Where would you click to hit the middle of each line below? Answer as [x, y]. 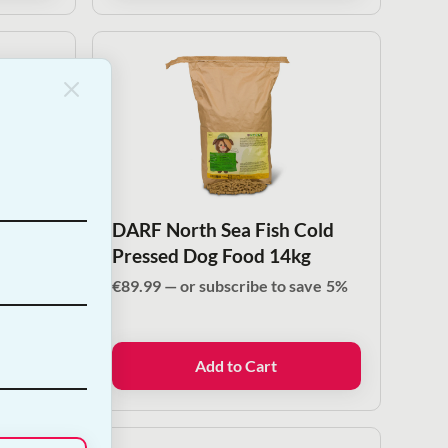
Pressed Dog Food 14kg [211, 256]
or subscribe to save [250, 286]
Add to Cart [236, 366]
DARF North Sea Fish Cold [222, 230]
